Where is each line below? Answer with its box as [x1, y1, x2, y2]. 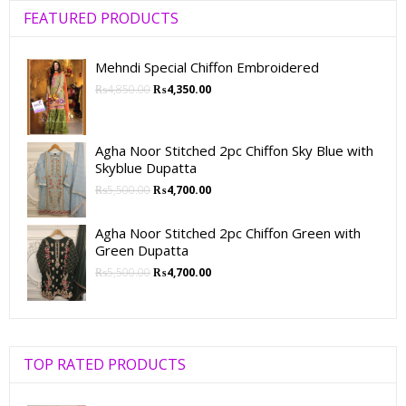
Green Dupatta [95, 240, 188, 259]
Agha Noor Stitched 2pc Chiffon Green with [95, 223, 361, 242]
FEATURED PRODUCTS [24, 8, 179, 29]
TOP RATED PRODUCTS [24, 353, 186, 374]
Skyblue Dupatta [95, 159, 197, 178]
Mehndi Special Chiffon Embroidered [95, 58, 319, 77]
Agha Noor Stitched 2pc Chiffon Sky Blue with [95, 141, 373, 160]
